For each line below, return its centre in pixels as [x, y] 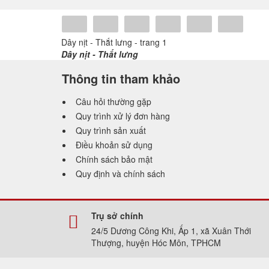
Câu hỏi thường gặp [113, 101]
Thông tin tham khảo [121, 78]
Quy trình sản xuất [111, 130]
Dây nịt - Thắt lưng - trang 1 [114, 42]
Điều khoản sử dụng [114, 144]
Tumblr [253, 25]
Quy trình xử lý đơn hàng [123, 116]
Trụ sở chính [117, 215]
